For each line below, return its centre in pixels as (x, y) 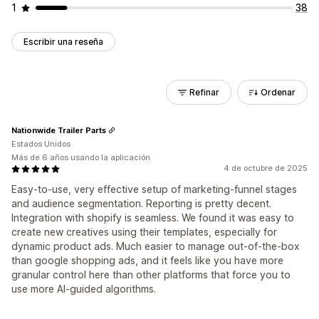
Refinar (204, 92)
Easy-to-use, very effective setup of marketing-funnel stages (154, 189)
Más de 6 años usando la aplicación (81, 157)
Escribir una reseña (63, 42)
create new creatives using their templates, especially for (144, 232)
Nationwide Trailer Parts (59, 130)
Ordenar (278, 92)
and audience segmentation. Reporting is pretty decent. (141, 203)
